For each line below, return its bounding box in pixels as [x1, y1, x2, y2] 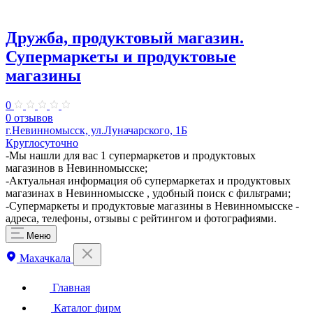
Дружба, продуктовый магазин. [6, 28, 244, 47]
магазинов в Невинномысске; [6, 161, 147, 174]
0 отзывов [6, 111, 53, 124]
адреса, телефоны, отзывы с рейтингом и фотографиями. [6, 212, 277, 224]
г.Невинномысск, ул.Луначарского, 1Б [6, 124, 187, 136]
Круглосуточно [6, 136, 78, 149]
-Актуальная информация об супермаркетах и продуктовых [6, 174, 291, 187]
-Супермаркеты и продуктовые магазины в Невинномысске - [6, 199, 299, 212]
